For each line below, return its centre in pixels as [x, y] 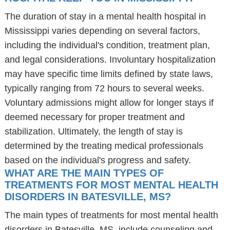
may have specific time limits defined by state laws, [109, 74]
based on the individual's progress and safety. [98, 160]
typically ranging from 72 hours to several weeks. [104, 88]
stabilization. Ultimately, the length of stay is [93, 131]
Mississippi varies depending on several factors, [102, 31]
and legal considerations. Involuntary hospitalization [110, 60]
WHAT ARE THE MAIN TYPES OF [84, 173]
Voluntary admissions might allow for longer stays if [109, 103]
